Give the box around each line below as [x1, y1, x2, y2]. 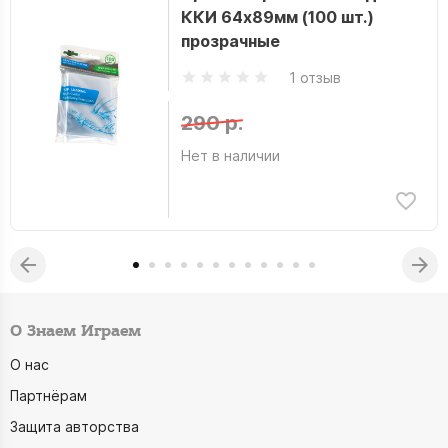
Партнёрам [10, 387, 87, 404]
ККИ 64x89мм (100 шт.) [180, 7, 374, 27]
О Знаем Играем [10, 321, 141, 342]
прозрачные [180, 31, 280, 51]
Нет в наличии [180, 147, 280, 164]
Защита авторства [10, 418, 139, 435]
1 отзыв [288, 68, 341, 86]
